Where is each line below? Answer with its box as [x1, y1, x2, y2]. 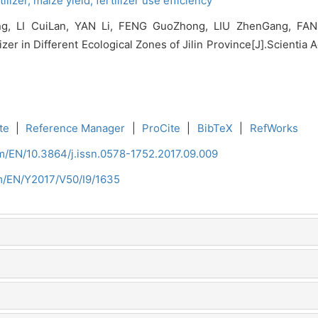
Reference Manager [26, 121, 126, 135]
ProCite [142, 121, 181, 135]
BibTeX [197, 121, 233, 135]
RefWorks [249, 121, 298, 135]
